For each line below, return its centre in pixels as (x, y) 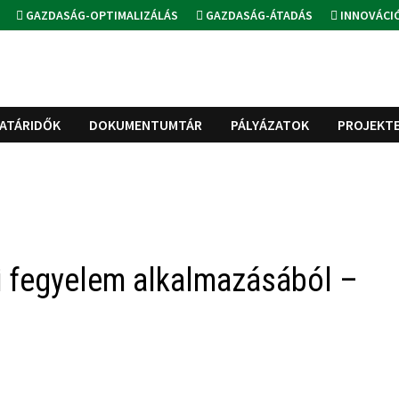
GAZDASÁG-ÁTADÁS (258, 15)
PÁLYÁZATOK (270, 125)
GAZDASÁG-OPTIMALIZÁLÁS (101, 15)
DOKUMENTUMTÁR (146, 125)
